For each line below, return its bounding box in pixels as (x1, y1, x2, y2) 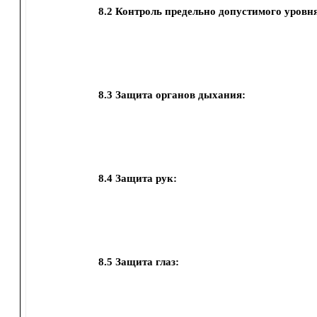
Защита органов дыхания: (115, 89, 246, 100)
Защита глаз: (115, 256, 179, 267)
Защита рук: (115, 173, 177, 184)
